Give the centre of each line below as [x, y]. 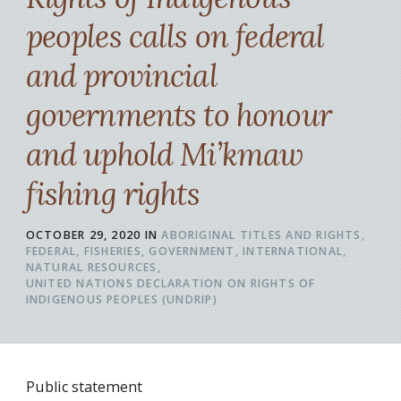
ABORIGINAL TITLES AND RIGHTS [261, 235]
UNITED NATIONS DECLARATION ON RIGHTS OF [171, 284]
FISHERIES [112, 252]
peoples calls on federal [175, 36]
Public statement [84, 387]
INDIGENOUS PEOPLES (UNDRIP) [121, 300]
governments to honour [178, 115]
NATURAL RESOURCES [91, 268]
